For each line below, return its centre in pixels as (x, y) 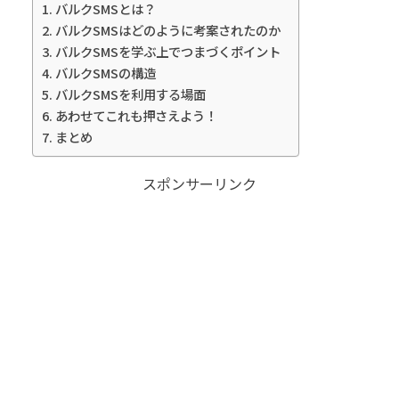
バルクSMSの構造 (105, 72)
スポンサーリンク (199, 183)
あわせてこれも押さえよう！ (136, 115)
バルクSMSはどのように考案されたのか (167, 29)
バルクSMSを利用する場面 (130, 94)
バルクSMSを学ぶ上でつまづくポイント (167, 51)
